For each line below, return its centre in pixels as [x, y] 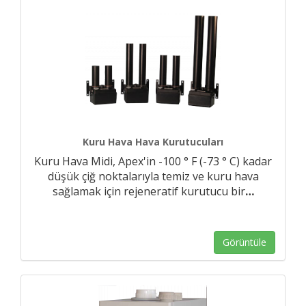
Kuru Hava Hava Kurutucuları [153, 142]
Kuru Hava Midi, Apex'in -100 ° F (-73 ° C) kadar [153, 161]
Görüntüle [245, 242]
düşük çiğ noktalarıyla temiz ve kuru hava [153, 176]
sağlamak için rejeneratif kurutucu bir [149, 191]
